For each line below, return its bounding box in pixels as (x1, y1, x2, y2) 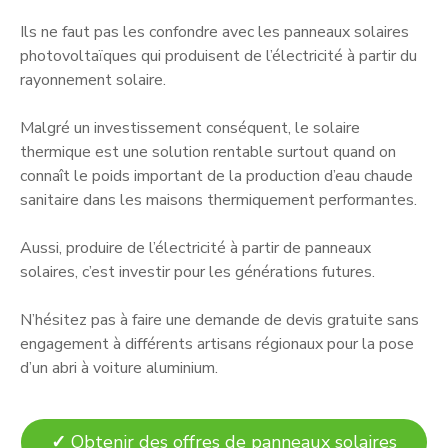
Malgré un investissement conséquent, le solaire (20, 116, 360, 139)
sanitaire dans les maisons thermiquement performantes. (20, 188, 417, 211)
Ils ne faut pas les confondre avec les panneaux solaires (20, 20, 409, 43)
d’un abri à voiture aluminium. (20, 356, 218, 379)
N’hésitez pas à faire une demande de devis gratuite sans (20, 308, 419, 331)
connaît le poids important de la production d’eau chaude (20, 164, 413, 187)
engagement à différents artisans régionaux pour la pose (20, 332, 414, 355)
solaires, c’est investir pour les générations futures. (20, 260, 375, 283)
